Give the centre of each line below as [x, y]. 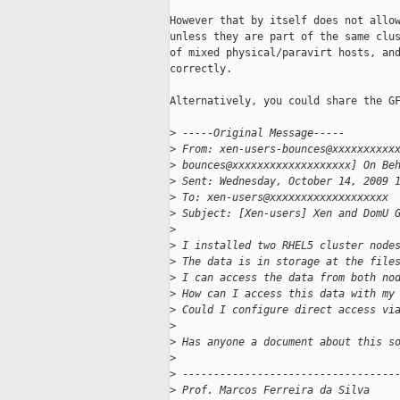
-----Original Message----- [260, 133]
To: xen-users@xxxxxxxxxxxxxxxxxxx [282, 198]
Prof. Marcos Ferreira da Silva [273, 391]
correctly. [201, 69]
